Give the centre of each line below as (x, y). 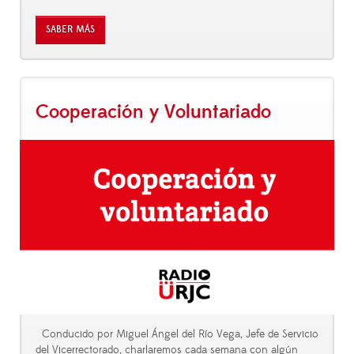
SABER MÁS (70, 30)
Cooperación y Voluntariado (153, 112)
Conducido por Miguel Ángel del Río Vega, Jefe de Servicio (177, 335)
